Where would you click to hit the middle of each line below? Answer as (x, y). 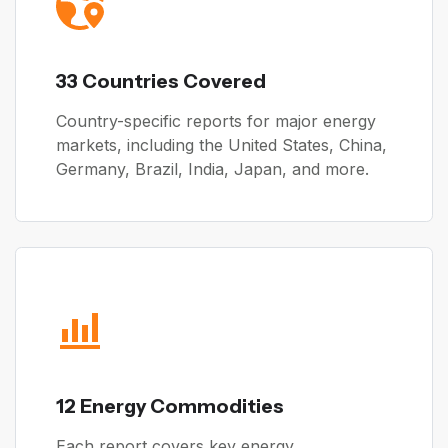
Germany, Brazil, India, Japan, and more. (212, 168)
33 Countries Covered (161, 80)
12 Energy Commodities (170, 405)
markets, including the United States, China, (221, 144)
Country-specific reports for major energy (216, 120)
